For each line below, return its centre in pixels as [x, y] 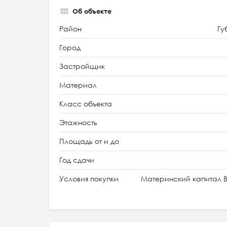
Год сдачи [77, 160]
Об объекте [92, 11]
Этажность [78, 122]
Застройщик [82, 66]
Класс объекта [86, 104]
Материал [78, 85]
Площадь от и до [89, 141]
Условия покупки [89, 179]
